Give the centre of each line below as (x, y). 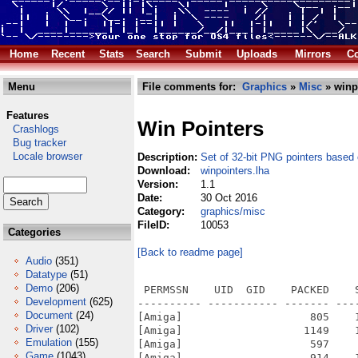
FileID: (155, 225)
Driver (39, 329)
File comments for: (191, 87)
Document (49, 315)
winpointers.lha (235, 171)
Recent (68, 54)
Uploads (257, 54)
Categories (33, 232)
